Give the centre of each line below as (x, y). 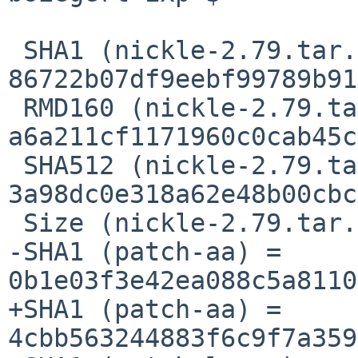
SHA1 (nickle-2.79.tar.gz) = (16, 50)
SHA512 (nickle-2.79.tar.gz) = (16, 165)
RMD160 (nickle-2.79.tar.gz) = (16, 107)
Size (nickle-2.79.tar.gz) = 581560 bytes (16, 223)
